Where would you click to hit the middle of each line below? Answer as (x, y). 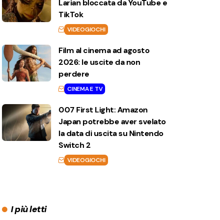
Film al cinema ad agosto (104, 50)
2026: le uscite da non (99, 62)
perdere (74, 74)
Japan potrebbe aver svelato (112, 122)
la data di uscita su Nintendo (111, 133)
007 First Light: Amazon (103, 110)
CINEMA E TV (85, 89)
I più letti (29, 209)
